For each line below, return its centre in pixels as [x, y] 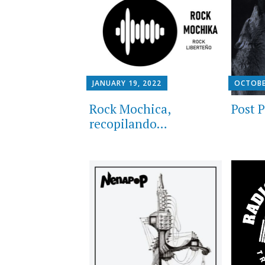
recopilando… [128, 123]
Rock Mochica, [130, 109]
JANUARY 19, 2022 [127, 83]
